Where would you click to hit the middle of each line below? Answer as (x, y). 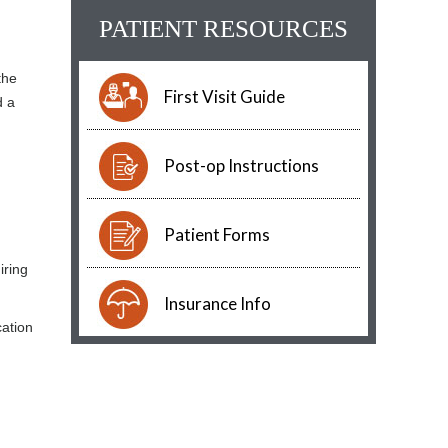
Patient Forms (217, 234)
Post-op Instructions (241, 165)
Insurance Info (217, 303)
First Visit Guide (224, 96)
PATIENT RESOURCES (223, 28)
